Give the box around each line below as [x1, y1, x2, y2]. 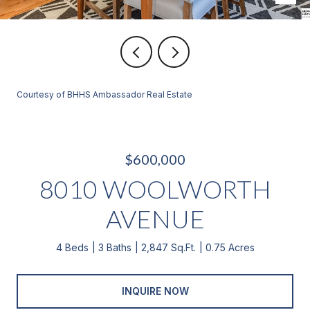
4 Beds [55, 241, 89, 253]
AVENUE [105, 203, 205, 234]
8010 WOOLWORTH [39, 174, 271, 204]
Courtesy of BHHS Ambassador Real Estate [17, 89, 192, 100]
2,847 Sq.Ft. [140, 241, 196, 253]
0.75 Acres [205, 241, 255, 253]
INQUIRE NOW [121, 284, 189, 297]
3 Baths [98, 241, 131, 253]
